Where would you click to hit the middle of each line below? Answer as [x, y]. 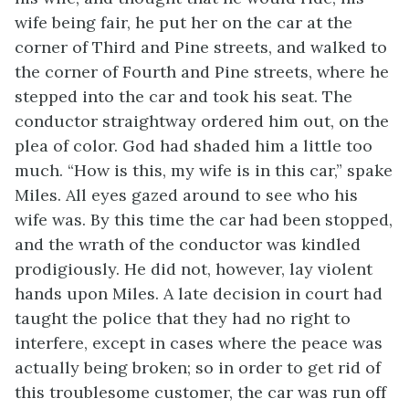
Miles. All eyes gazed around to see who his [186, 195]
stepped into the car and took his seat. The [184, 96]
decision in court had [298, 294]
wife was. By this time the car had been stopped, [204, 220]
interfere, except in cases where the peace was [199, 343]
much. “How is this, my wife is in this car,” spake [204, 170]
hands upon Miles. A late [111, 294]
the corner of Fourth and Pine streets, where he [202, 72]
